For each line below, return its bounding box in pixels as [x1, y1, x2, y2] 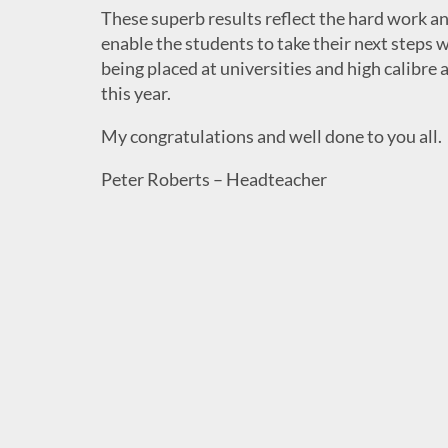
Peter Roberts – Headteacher [100, 168, 327, 191]
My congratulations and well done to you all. [100, 125, 442, 148]
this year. [100, 82, 171, 105]
